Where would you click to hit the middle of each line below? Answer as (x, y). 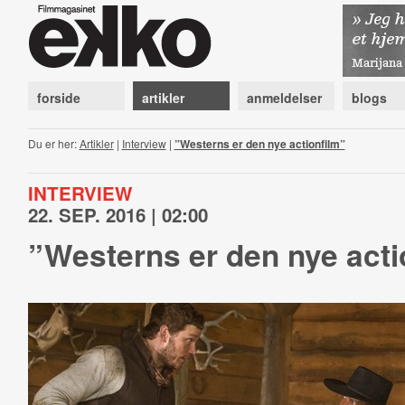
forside (58, 98)
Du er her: (53, 143)
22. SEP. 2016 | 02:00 (118, 215)
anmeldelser (284, 98)
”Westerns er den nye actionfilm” (259, 144)
